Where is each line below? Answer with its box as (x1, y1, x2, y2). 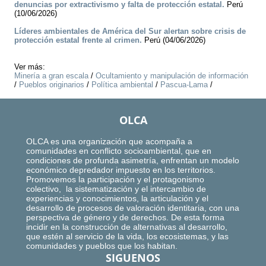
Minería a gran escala (14, 71, 88, 81)
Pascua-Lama (160, 80, 208, 90)
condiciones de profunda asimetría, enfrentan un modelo (26, 156, 239, 166)
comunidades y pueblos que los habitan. (26, 241, 178, 251)
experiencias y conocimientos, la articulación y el (26, 194, 208, 204)
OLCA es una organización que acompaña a (26, 137, 192, 147)
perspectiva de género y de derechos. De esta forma (26, 213, 224, 223)
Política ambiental (91, 80, 153, 90)
